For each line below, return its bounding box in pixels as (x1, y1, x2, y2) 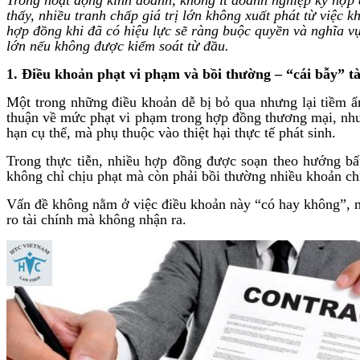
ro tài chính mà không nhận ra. (6, 211, 186, 227)
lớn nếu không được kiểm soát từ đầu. (6, 37, 229, 54)
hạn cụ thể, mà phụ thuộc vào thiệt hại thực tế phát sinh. (6, 124, 336, 141)
